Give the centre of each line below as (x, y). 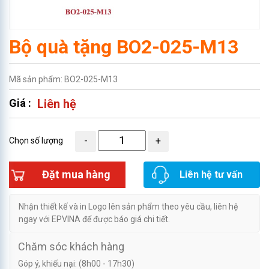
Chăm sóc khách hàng (71, 246)
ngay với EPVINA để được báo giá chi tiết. (94, 219)
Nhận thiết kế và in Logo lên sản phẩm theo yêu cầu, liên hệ (128, 206)
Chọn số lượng (36, 141)
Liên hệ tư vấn (211, 174)
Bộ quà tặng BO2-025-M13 (124, 47)
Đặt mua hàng (76, 174)
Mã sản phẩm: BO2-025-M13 (63, 79)
